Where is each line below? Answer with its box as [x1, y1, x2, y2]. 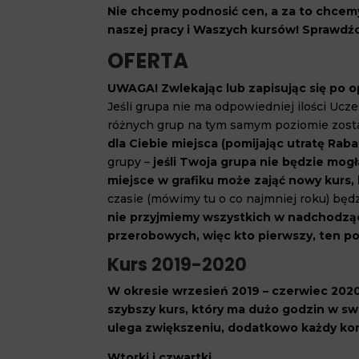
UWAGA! [107, 81, 162, 95]
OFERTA [107, 46, 189, 75]
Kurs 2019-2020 [107, 252, 248, 277]
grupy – [107, 155, 151, 169]
